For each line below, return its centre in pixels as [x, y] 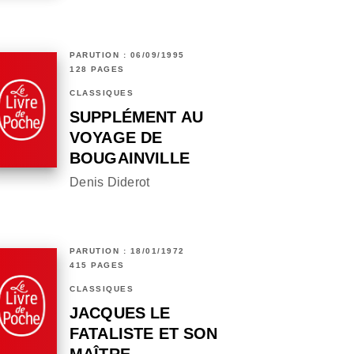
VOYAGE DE [116, 138]
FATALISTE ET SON [144, 334]
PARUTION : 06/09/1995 [127, 55]
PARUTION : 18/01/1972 [127, 251]
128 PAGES [97, 70]
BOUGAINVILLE [130, 158]
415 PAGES [97, 265]
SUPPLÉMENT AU [137, 117]
